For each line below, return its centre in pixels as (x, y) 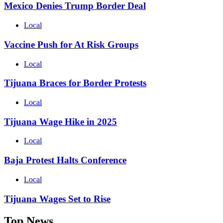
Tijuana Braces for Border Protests (75, 83)
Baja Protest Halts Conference (65, 160)
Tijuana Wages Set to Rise (57, 199)
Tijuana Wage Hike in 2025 (60, 121)
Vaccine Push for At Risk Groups (71, 44)
